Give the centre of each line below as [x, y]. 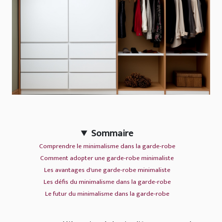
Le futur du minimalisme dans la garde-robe [107, 194]
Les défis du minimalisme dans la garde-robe [107, 182]
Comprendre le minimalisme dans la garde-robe [107, 146]
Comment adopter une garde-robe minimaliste [107, 158]
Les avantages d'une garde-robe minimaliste [107, 170]
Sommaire [112, 134]
